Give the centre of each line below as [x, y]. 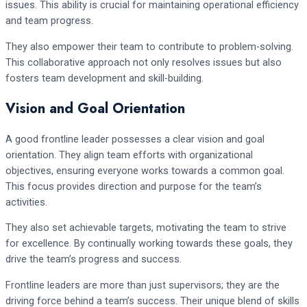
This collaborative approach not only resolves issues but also [144, 62]
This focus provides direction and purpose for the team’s [134, 186]
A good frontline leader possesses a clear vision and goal [135, 139]
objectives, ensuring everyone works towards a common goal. [145, 170]
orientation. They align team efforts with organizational [129, 155]
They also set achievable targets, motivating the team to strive [146, 228]
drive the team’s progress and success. [94, 259]
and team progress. [49, 21]
